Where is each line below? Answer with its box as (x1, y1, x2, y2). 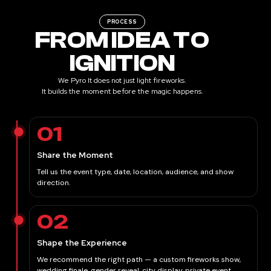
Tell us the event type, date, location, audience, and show (37, 167, 234, 177)
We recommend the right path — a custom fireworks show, (37, 255, 241, 265)
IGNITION (69, 49, 175, 77)
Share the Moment (37, 149, 114, 161)
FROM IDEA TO (35, 26, 209, 54)
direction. (37, 178, 71, 188)
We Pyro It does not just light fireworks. (58, 74, 186, 85)
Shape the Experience (37, 237, 128, 249)
